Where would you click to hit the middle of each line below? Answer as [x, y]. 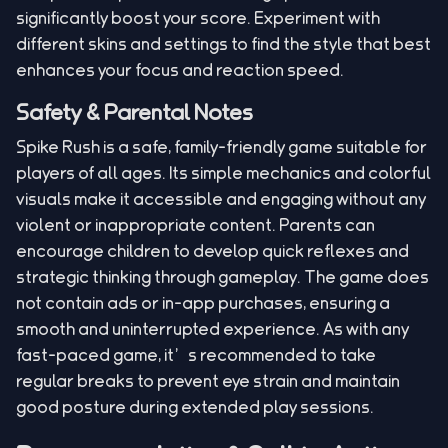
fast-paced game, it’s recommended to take [196, 355]
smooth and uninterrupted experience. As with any [212, 329]
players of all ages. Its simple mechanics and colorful [223, 173]
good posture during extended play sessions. [195, 407]
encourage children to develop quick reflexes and [212, 251]
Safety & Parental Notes [134, 112]
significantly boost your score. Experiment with [198, 18]
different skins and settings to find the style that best [223, 44]
